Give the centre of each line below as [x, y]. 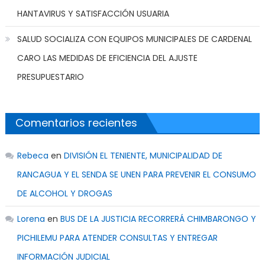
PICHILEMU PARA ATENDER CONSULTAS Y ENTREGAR [117, 238]
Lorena [31, 219]
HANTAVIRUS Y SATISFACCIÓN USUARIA [93, 14]
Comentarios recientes [76, 123]
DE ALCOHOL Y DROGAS [64, 194]
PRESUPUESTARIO [50, 77]
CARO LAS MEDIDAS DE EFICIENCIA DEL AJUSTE [107, 58]
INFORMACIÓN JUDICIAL [63, 257]
